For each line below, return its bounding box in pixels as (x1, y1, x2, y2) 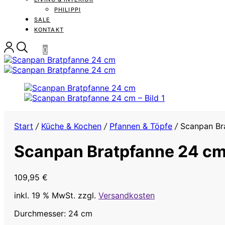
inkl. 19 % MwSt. (14, 190, 75, 200)
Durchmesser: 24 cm (14, 208, 92, 218)
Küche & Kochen (41, 121, 101, 131)
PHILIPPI (54, 6, 81, 13)
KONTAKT (34, 26, 64, 33)
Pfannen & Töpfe (109, 121, 172, 131)
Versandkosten (98, 190, 155, 200)
